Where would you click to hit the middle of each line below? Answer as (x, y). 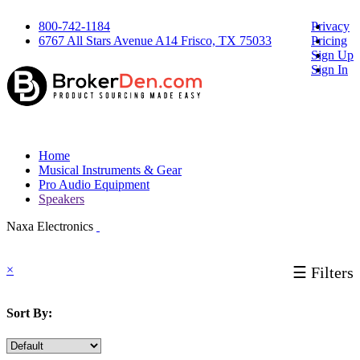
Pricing (329, 41)
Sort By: (29, 313)
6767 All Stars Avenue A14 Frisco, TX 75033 (155, 41)
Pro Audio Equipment (94, 184)
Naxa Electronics (51, 226)
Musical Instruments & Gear (110, 170)
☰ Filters (323, 272)
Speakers (61, 199)
